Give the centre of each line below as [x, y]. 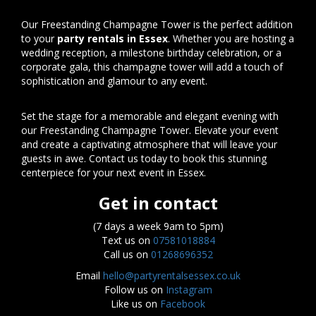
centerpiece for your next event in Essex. [114, 172]
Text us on [127, 240]
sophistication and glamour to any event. [114, 80]
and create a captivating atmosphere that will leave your [149, 144]
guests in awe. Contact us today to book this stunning [144, 158]
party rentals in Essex [113, 38]
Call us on [127, 254]
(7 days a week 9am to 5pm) [158, 226]
